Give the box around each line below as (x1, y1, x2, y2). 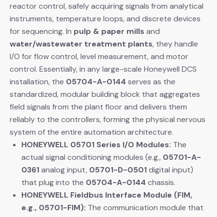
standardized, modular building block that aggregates (10, 89, 200, 99)
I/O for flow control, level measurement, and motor (10, 51, 188, 62)
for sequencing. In (10, 26, 74, 36)
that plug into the (21, 177, 86, 187)
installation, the (10, 76, 66, 87)
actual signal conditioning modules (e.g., (21, 152, 163, 162)
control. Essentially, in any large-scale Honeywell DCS (10, 63, 197, 74)
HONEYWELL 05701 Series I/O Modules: (21, 139, 171, 150)
